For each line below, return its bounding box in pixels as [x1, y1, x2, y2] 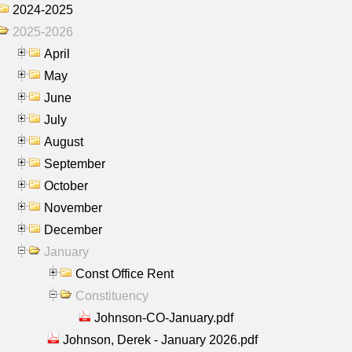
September [44, 156, 105, 170]
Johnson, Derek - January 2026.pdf [63, 332, 258, 346]
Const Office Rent [75, 266, 174, 280]
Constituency [75, 288, 148, 302]
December [44, 222, 102, 236]
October [44, 178, 88, 192]
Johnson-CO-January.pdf [94, 310, 233, 324]
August [44, 134, 83, 148]
